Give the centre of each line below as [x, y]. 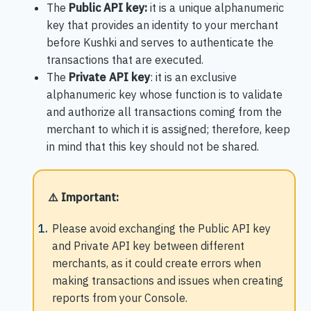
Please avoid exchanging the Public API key [161, 228]
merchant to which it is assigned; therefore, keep [168, 129]
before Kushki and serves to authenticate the [160, 42]
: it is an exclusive [193, 77]
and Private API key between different [148, 245]
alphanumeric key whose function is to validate [164, 94]
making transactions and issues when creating [167, 280]
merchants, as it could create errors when [156, 263]
